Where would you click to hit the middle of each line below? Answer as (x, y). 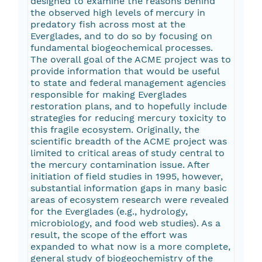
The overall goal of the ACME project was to (130, 60)
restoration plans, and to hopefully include (128, 106)
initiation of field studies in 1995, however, (126, 177)
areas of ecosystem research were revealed (129, 200)
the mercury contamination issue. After (120, 165)
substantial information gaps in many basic (128, 188)
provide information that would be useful (125, 71)
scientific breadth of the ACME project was (128, 142)
